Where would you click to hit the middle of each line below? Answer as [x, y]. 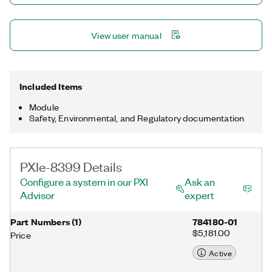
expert [199, 195]
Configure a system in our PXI [84, 182]
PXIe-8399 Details [71, 166]
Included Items [51, 86]
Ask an [199, 182]
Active [220, 253]
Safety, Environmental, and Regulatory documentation [137, 118]
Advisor [37, 195]
